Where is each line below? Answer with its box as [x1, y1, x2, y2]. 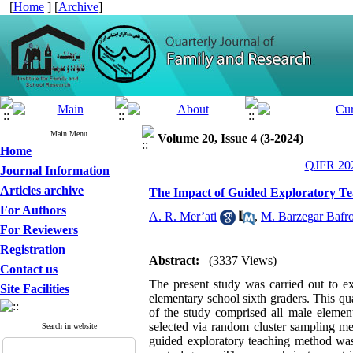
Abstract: [149, 254, 199, 267]
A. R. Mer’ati [149, 210, 217, 223]
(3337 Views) [209, 254, 277, 267]
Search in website [41, 321, 97, 330]
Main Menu [50, 129, 87, 138]
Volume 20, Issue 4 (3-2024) [158, 132, 303, 145]
